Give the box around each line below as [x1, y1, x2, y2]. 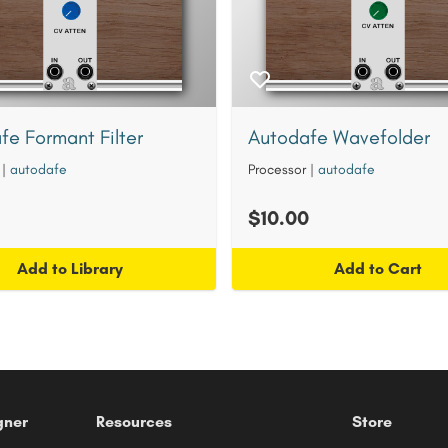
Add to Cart [334, 259, 422, 278]
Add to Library [17, 259, 123, 278]
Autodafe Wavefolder [248, 125, 430, 149]
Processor [248, 161, 306, 178]
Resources [96, 412, 172, 431]
